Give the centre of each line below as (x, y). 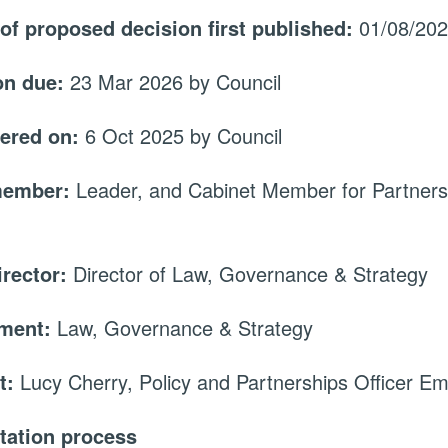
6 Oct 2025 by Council (184, 136)
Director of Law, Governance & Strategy (251, 274)
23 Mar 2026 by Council (176, 82)
